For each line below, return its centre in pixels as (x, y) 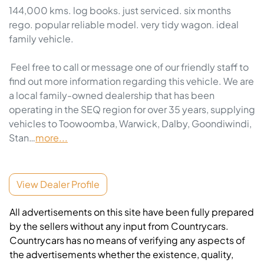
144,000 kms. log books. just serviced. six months (120, 11)
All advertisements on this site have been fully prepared (132, 212)
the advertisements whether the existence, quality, (121, 255)
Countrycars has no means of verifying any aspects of (127, 240)
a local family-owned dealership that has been (112, 95)
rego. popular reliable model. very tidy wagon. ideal (124, 25)
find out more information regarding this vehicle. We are (131, 81)
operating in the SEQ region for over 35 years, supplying (132, 110)
